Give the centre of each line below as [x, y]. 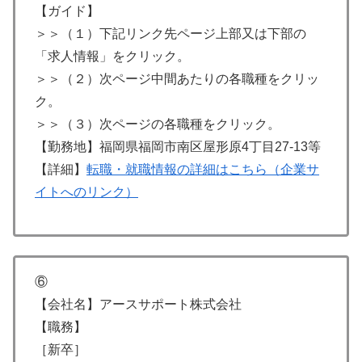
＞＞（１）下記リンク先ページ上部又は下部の [170, 33]
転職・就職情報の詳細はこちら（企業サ [203, 169]
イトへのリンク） [86, 192]
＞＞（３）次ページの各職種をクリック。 [158, 124]
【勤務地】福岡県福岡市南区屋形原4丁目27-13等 [178, 146]
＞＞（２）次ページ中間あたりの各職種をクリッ [177, 78]
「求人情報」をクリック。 [112, 56]
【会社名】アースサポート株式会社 [138, 304]
